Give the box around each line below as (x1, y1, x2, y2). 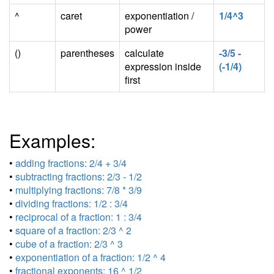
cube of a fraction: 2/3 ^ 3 (15, 237, 123, 251)
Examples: (9, 127, 95, 154)
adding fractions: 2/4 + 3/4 (15, 156, 127, 170)
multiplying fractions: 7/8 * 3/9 (15, 183, 142, 197)
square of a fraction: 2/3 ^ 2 (15, 223, 131, 237)
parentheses (61, 46, 114, 60)
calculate (125, 46, 164, 60)
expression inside (125, 59, 201, 73)
